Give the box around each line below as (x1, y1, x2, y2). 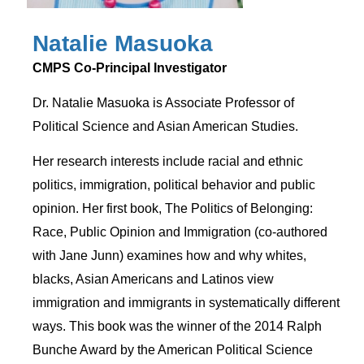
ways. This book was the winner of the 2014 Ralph (32, 318, 323, 333)
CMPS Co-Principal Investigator (32, 61, 227, 76)
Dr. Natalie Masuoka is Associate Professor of (32, 95, 295, 110)
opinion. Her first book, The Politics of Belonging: (32, 201, 314, 215)
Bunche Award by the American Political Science (32, 342, 314, 357)
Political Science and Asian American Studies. (32, 119, 299, 133)
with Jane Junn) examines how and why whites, (32, 248, 307, 262)
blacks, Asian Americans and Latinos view (32, 271, 275, 286)
